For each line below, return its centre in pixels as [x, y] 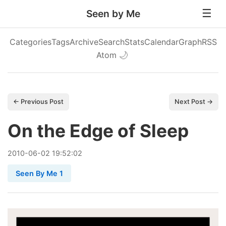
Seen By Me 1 [39, 173]
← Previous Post [38, 102]
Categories [30, 42]
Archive [84, 42]
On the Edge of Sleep [98, 131]
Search [111, 42]
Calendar [161, 42]
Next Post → [194, 102]
